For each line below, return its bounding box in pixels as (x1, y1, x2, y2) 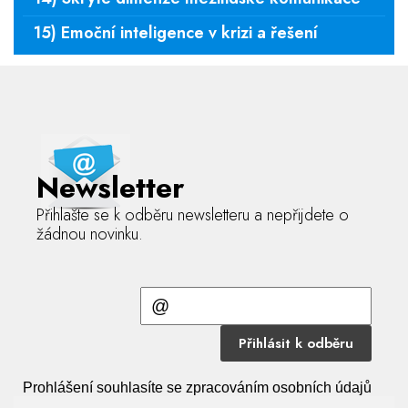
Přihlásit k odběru (239, 333, 353, 353)
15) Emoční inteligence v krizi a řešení (34, 21, 318, 45)
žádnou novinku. (36, 222, 143, 246)
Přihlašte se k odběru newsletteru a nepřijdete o (36, 203, 349, 227)
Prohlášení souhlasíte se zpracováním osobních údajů (23, 380, 372, 395)
